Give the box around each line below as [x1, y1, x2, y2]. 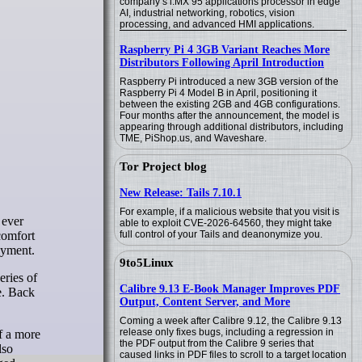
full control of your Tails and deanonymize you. [120, 229, 322, 240]
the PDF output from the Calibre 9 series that [120, 338, 314, 349]
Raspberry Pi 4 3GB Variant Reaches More [120, 44, 330, 56]
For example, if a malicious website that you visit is [120, 206, 339, 217]
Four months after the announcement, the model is [120, 110, 339, 121]
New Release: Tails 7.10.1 [120, 187, 242, 199]
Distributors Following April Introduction [120, 57, 324, 69]
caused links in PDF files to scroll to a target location [120, 349, 347, 360]
